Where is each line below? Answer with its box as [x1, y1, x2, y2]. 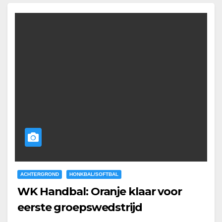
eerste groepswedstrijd [17, 201, 142, 215]
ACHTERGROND [20, 171, 59, 177]
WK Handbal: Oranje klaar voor [17, 185, 182, 199]
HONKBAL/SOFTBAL [69, 171, 118, 177]
